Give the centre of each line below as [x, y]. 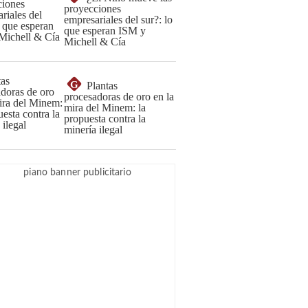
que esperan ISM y [105, 31]
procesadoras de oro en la [119, 97]
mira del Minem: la [105, 108]
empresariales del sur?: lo [118, 20]
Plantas [102, 86]
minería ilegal [93, 130]
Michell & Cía [95, 42]
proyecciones [92, 9]
